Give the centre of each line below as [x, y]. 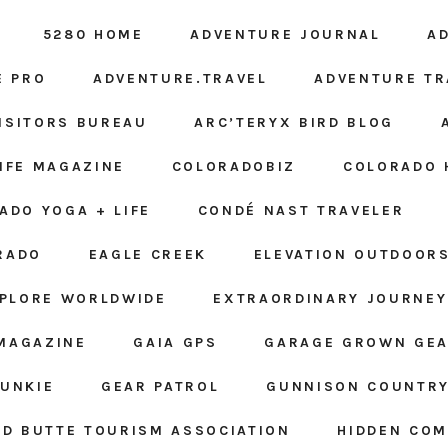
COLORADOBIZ [234, 167]
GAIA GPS [175, 343]
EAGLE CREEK [147, 255]
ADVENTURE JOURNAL [285, 35]
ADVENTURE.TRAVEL [180, 79]
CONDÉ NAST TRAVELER [301, 211]
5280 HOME [93, 35]
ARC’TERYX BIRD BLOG [294, 123]
